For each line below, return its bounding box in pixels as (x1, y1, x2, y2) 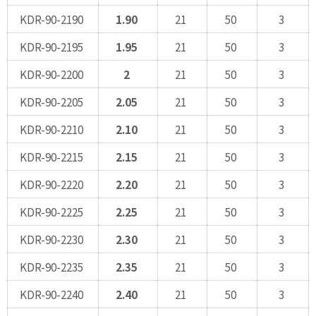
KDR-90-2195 (19, 38, 83, 54)
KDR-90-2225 (19, 203, 83, 219)
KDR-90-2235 (19, 258, 83, 274)
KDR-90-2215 (19, 148, 83, 164)
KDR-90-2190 (19, 11, 83, 27)
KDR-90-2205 (19, 93, 83, 109)
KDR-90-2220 (19, 176, 83, 192)
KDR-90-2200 (19, 66, 83, 82)
